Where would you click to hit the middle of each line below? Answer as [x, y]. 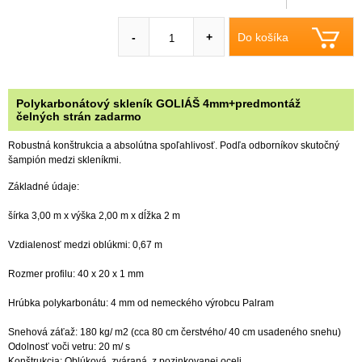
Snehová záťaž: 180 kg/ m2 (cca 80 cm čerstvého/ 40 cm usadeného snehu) [175, 332]
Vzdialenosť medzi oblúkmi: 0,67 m [85, 244]
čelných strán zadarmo [79, 117]
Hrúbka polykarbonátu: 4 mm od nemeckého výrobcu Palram [141, 303]
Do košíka [263, 37]
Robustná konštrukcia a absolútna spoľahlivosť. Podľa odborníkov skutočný [174, 145]
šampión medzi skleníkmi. [65, 160]
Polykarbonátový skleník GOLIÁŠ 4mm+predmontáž [158, 104]
